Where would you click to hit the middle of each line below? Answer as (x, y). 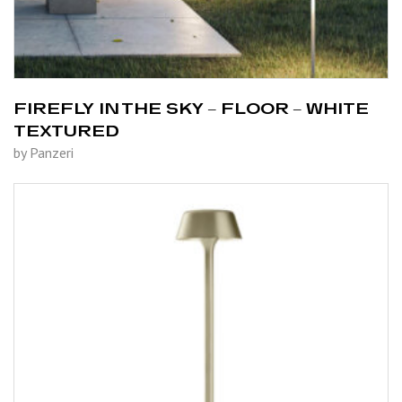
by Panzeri (44, 152)
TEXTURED (66, 130)
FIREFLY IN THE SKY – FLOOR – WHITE (191, 107)
